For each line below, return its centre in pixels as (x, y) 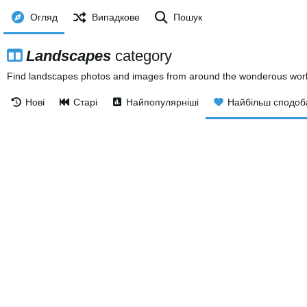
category (142, 56)
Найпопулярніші (162, 102)
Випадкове (115, 17)
